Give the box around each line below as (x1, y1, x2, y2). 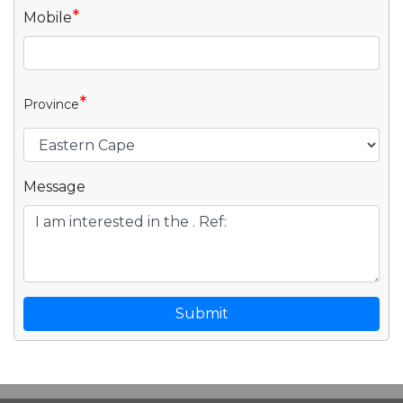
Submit (175, 305, 228, 322)
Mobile (23, 9, 72, 26)
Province (23, 96, 79, 112)
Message (23, 178, 85, 195)
